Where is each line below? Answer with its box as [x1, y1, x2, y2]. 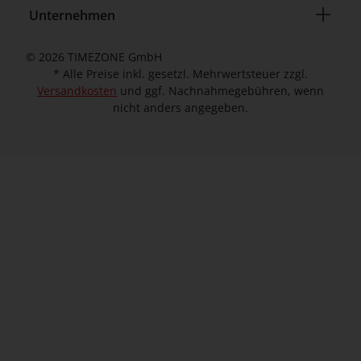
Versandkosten [37, 83, 117, 98]
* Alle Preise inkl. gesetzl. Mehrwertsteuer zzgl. [53, 66, 308, 81]
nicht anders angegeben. [113, 100, 248, 115]
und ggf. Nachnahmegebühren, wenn [117, 83, 324, 98]
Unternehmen [29, 6, 115, 24]
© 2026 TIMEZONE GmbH [26, 49, 162, 64]
